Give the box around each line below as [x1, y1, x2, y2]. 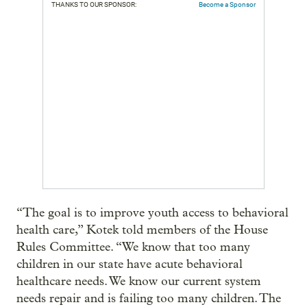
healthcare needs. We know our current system [16, 274, 261, 288]
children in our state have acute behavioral [16, 257, 243, 271]
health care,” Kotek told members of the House [16, 223, 268, 237]
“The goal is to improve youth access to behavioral [16, 206, 288, 220]
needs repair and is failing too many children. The [16, 291, 281, 306]
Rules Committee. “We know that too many [16, 240, 250, 254]
